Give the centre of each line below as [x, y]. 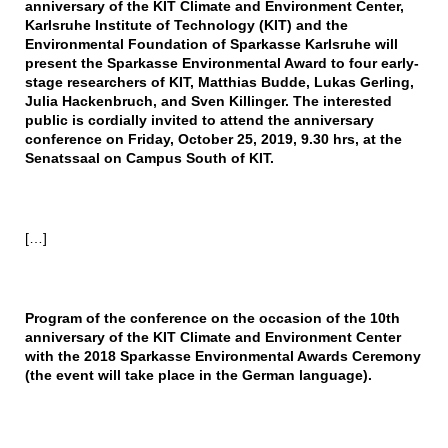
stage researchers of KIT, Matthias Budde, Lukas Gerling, [219, 82]
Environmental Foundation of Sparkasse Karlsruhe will [211, 44]
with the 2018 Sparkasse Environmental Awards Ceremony [222, 356]
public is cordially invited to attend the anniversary [199, 120]
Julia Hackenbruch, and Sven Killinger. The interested [208, 101]
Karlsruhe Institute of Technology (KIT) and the [186, 25]
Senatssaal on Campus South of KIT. [155, 158]
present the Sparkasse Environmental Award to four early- [221, 63]
